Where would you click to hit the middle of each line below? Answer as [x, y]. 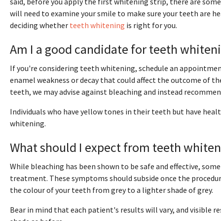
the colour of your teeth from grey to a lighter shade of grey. [111, 190]
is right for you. [152, 25]
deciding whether [40, 25]
